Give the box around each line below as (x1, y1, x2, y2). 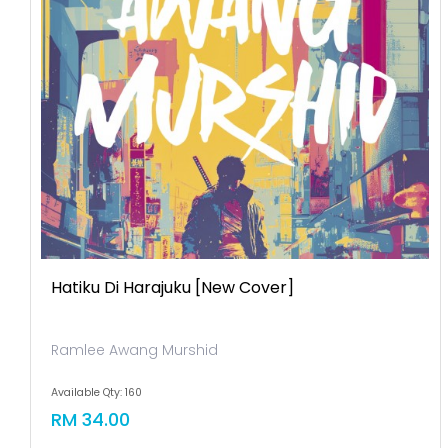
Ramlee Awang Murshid (51, 340, 219, 360)
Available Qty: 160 (51, 385, 143, 400)
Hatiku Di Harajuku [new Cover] (51, 276, 295, 299)
